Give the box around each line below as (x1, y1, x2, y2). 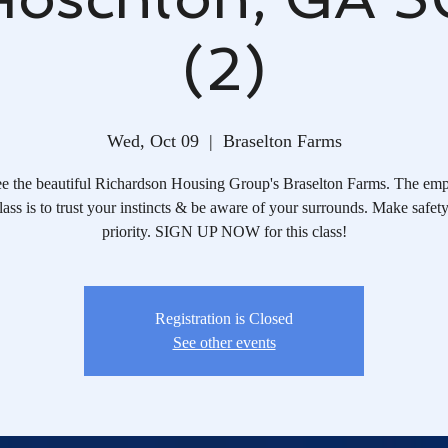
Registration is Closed (155, 309, 293, 327)
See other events (172, 333, 276, 351)
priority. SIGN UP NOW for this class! (101, 222, 347, 240)
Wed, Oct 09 (106, 130, 199, 151)
